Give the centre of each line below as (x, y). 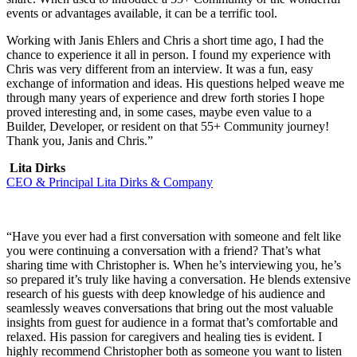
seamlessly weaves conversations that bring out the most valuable (170, 308)
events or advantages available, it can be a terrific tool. (142, 13)
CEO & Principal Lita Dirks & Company (110, 182)
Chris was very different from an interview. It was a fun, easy (160, 69)
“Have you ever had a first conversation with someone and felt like (174, 236)
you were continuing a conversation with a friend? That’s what (163, 250)
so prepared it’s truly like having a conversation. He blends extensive (178, 279)
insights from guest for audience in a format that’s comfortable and (172, 322)
